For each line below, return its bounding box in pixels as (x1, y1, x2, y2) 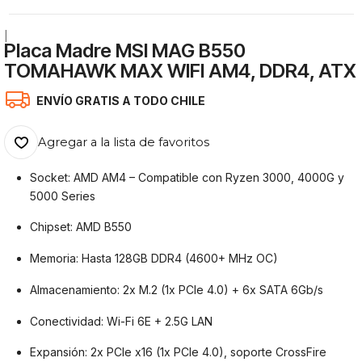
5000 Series (30, 188, 96, 203)
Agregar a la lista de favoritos (38, 135, 210, 150)
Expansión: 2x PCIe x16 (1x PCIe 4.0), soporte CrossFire (30, 345, 327, 360)
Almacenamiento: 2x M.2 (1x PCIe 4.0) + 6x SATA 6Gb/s (30, 282, 324, 297)
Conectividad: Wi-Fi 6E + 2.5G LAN (30, 314, 213, 328)
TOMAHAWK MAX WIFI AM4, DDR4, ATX (4, 59, 357, 83)
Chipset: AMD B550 (30, 220, 133, 234)
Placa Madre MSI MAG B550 (4, 39, 246, 63)
